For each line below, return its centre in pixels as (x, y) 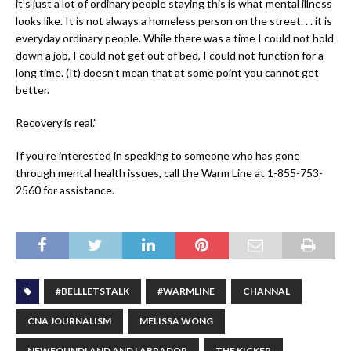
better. (33, 90)
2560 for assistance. (65, 190)
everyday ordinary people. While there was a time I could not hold (175, 38)
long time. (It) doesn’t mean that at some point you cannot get (167, 73)
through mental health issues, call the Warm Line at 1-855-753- (169, 173)
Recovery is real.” (56, 123)
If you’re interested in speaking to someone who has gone (158, 156)
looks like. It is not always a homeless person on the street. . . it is (174, 21)
